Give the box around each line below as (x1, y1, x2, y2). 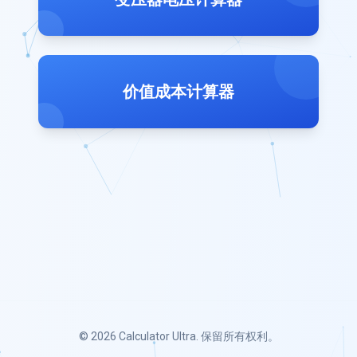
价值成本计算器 (123, 82, 234, 102)
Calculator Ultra (118, 330, 196, 343)
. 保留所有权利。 (195, 330, 279, 343)
